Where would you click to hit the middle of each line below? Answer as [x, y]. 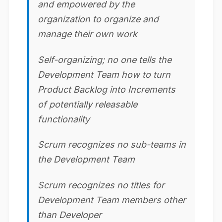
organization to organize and [98, 19]
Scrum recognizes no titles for [101, 185]
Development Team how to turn [104, 74]
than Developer [70, 215]
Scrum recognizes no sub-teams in [112, 145]
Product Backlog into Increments [107, 89]
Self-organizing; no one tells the [105, 59]
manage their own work [87, 34]
